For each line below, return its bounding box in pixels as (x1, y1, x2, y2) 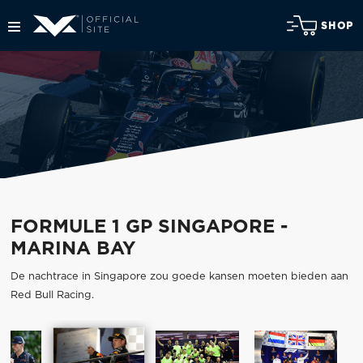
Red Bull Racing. (10, 290, 94, 301)
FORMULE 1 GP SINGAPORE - (10, 218, 288, 237)
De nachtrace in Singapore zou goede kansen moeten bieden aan (10, 271, 348, 283)
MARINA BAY (10, 240, 135, 259)
